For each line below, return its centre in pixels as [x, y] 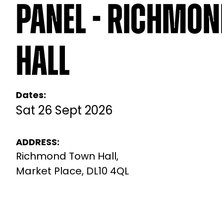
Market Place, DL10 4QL [72, 172]
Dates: [31, 96]
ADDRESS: [38, 143]
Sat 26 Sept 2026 [64, 111]
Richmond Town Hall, [67, 157]
